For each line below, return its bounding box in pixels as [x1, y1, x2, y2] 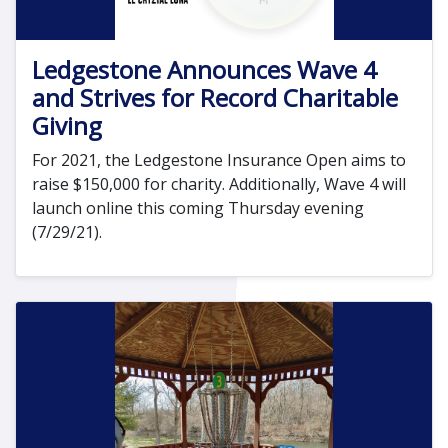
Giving [32, 108, 102, 142]
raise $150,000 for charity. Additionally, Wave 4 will [32, 172, 406, 195]
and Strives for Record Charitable [32, 80, 398, 114]
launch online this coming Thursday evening [32, 196, 364, 219]
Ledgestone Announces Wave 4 [32, 52, 377, 86]
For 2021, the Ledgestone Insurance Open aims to [32, 148, 406, 171]
